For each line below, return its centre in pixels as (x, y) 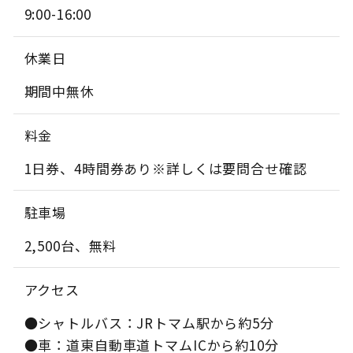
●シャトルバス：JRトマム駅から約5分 (149, 322)
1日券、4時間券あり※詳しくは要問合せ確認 (165, 168)
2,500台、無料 (71, 245)
